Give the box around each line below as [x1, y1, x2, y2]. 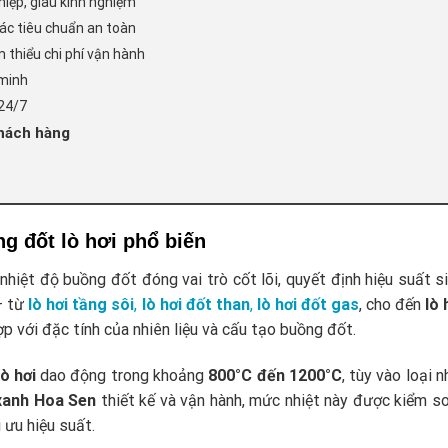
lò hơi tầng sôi [28, 295, 135, 315]
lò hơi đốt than [141, 295, 250, 315]
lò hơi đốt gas [256, 295, 359, 315]
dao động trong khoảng [35, 366, 209, 386]
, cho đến [358, 295, 425, 315]
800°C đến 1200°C [208, 366, 342, 386]
